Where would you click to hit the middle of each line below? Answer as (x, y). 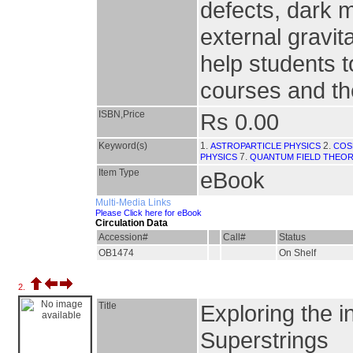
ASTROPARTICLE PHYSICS (266, 146)
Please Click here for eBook (149, 213)
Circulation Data (132, 223)
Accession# (123, 237)
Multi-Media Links (133, 203)
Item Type (119, 173)
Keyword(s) (123, 146)
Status (292, 237)
